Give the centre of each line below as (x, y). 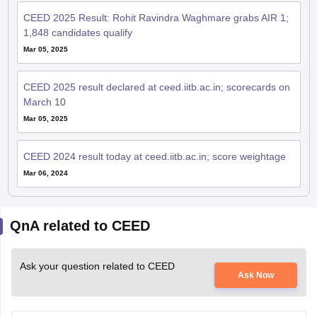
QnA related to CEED (80, 225)
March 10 (44, 102)
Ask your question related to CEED (97, 266)
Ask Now (256, 275)
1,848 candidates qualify (77, 32)
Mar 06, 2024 (45, 173)
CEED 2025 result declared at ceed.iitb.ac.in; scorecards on (156, 87)
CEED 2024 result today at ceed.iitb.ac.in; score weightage (154, 156)
